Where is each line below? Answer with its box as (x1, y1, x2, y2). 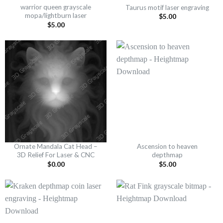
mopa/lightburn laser (25, 11, 87, 20)
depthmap (152, 151, 183, 159)
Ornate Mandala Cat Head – (14, 142, 98, 151)
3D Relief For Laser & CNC (17, 151, 95, 159)
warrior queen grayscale (20, 3, 91, 11)
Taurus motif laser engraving (125, 3, 209, 11)
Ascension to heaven (137, 142, 198, 151)
